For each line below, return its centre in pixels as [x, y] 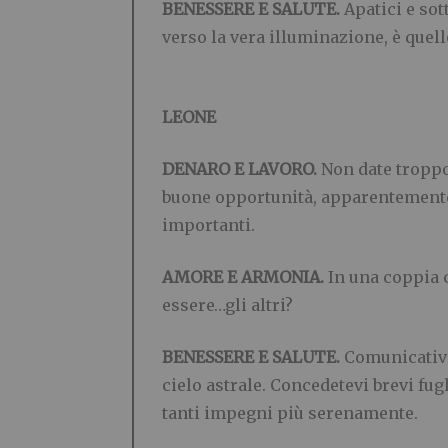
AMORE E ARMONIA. [245, 276]
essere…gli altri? [227, 304]
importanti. [208, 224]
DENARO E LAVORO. [239, 168]
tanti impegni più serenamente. [290, 412]
